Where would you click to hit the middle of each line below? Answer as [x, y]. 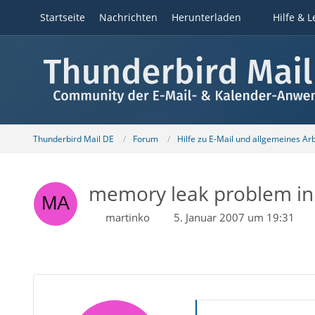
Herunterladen [206, 17]
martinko [127, 217]
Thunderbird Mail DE [73, 139]
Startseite [62, 17]
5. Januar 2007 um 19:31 [234, 217]
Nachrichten [128, 17]
